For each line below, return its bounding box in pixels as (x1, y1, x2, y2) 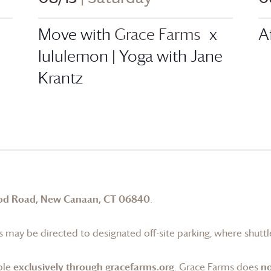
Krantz (38, 67, 83, 88)
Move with (38, 24, 115, 44)
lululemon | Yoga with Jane (38, 45, 223, 66)
